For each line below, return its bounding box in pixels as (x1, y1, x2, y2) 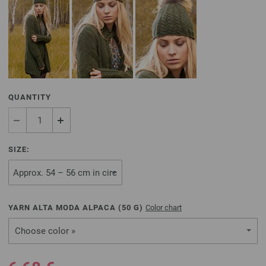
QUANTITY (8, 93, 51, 102)
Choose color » (15, 226, 75, 236)
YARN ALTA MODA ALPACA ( (8, 203, 122, 212)
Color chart (145, 203, 182, 212)
